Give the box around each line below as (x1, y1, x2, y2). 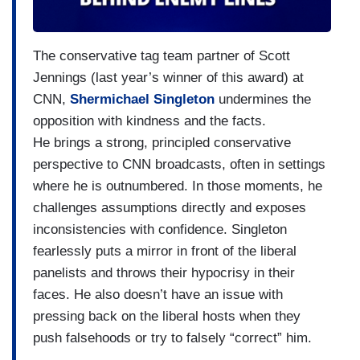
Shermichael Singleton (70, 92, 215, 108)
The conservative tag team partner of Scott (33, 48, 290, 64)
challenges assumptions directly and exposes (33, 200, 306, 216)
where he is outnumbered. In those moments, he (33, 178, 322, 194)
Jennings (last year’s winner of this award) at (33, 70, 304, 86)
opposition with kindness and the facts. (33, 113, 270, 129)
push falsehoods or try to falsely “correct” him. (33, 330, 312, 346)
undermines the (215, 92, 311, 108)
